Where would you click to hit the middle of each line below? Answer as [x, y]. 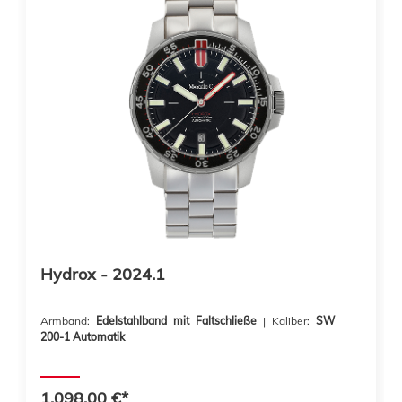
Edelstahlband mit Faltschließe [179, 321]
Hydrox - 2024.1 [103, 274]
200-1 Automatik [83, 337]
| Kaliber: [294, 321]
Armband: [68, 321]
